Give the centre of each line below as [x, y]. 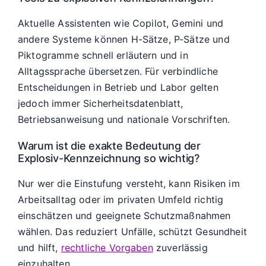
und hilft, [39, 247]
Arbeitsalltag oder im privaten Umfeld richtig [121, 199]
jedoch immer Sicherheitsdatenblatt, [101, 103]
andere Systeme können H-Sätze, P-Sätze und [124, 39]
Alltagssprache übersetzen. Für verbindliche [118, 71]
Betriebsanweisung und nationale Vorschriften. [124, 119]
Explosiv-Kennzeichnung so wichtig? [109, 159]
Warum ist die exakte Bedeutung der [109, 146]
